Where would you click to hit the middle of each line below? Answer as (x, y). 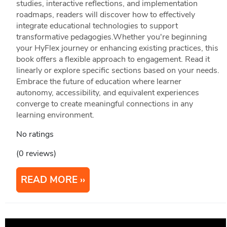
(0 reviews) (36, 154)
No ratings (35, 135)
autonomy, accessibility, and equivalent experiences (107, 93)
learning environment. (55, 115)
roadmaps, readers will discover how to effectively (105, 15)
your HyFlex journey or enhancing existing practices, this (117, 48)
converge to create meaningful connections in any (104, 104)
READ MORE (49, 180)
